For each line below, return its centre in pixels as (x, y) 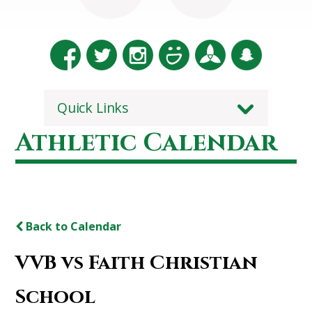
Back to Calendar (72, 226)
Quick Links (93, 107)
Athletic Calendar (147, 142)
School (56, 297)
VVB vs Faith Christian (137, 263)
